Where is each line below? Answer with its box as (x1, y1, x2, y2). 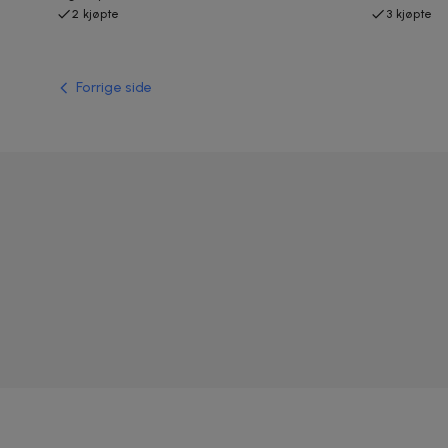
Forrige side (76, 78, 153, 96)
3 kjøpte (386, 6, 433, 21)
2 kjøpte (72, 6, 120, 21)
